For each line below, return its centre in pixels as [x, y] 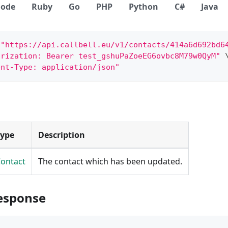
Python [144, 7]
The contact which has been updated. [110, 162]
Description [62, 135]
